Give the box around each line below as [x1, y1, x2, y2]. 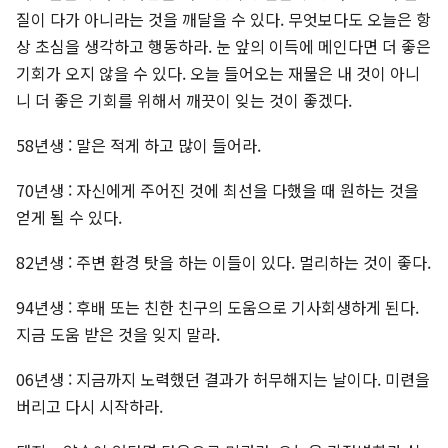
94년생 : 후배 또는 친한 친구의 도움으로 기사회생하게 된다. [16, 295, 419, 320]
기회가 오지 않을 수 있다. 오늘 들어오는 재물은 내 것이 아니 [16, 61, 420, 86]
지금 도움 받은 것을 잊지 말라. [16, 322, 220, 347]
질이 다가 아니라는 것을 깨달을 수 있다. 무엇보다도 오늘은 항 [16, 7, 431, 32]
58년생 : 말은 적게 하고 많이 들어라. [16, 133, 261, 158]
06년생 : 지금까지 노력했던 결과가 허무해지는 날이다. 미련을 [16, 367, 430, 392]
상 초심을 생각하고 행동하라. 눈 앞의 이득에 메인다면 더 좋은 [16, 34, 431, 59]
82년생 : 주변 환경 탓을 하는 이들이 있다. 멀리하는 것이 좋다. [16, 250, 431, 275]
